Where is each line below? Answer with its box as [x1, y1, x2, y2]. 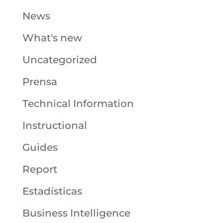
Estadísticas [22, 185, 82, 198]
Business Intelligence [22, 207, 130, 220]
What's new [22, 32, 82, 44]
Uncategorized [22, 54, 97, 66]
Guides [22, 141, 58, 154]
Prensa [22, 76, 57, 88]
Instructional [22, 119, 87, 132]
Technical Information [22, 98, 134, 110]
